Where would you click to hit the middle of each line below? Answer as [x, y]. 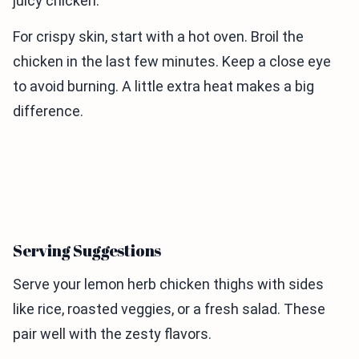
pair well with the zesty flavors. [112, 333]
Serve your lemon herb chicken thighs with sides [168, 284]
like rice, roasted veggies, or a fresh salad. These [169, 309]
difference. [48, 111]
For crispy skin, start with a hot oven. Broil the [158, 36]
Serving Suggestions [87, 250]
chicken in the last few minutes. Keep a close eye [172, 61]
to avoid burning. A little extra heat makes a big [163, 86]
